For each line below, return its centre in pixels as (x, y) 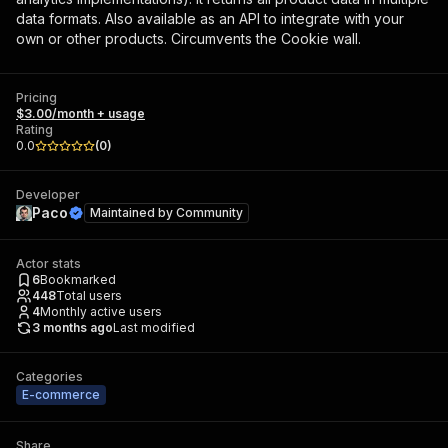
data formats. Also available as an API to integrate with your (210, 18)
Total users (89, 295)
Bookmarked (78, 279)
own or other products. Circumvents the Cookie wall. (188, 38)
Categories (49, 376)
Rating (34, 129)
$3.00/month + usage (80, 113)
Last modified (154, 327)
